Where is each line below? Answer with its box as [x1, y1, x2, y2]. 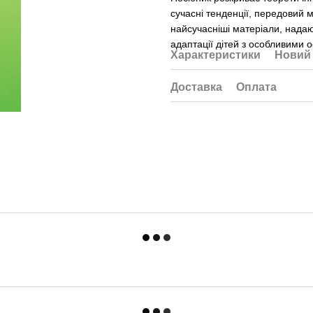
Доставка [170, 81, 222, 93]
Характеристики [170, 49, 261, 61]
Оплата [236, 81, 277, 93]
